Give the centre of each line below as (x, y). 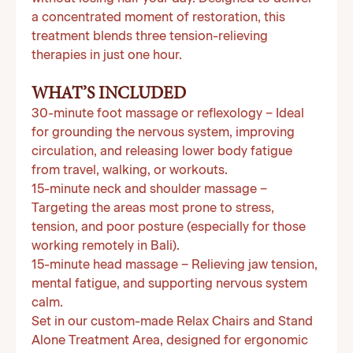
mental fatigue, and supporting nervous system (169, 284)
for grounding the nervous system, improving (163, 133)
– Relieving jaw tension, (248, 266)
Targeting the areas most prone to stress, (153, 209)
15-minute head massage (105, 266)
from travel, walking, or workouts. (130, 171)
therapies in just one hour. (107, 56)
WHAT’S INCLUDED (109, 95)
